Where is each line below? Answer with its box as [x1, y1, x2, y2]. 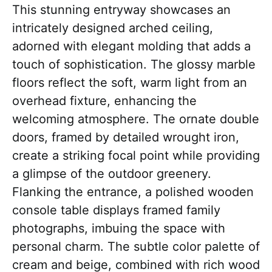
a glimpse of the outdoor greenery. [12, 166, 211, 182]
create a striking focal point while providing [12, 148, 260, 163]
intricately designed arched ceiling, [12, 21, 213, 36]
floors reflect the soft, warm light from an [12, 75, 247, 90]
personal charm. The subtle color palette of [12, 239, 260, 254]
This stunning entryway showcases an [12, 2, 231, 18]
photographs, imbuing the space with [12, 221, 225, 236]
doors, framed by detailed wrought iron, [12, 130, 239, 145]
